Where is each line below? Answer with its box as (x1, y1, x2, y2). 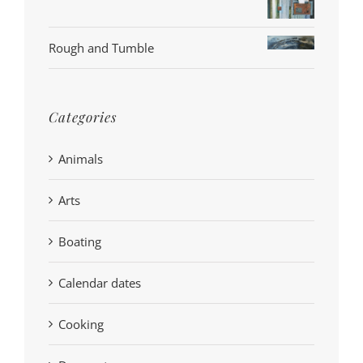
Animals (58, 151, 103, 168)
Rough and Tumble (49, 39, 154, 56)
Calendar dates (58, 275, 141, 292)
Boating (58, 233, 101, 250)
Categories (49, 107, 117, 126)
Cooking (58, 316, 104, 333)
